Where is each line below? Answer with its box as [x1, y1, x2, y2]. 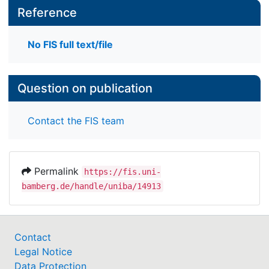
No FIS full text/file [28, 38, 113, 51]
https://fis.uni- [84, 166, 161, 177]
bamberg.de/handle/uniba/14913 [22, 181, 161, 191]
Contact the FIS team [28, 114, 124, 127]
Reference [17, 5, 77, 20]
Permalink [31, 165, 82, 177]
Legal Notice [14, 245, 72, 258]
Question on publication [17, 81, 153, 96]
